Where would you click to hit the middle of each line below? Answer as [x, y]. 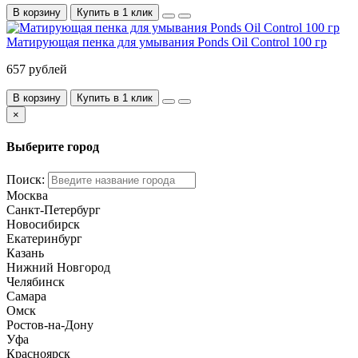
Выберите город [53, 147]
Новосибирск [43, 224]
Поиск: [26, 179]
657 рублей [37, 70]
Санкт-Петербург [54, 209]
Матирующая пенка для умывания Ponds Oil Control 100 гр [167, 42]
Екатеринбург [44, 238]
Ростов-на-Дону [50, 324]
